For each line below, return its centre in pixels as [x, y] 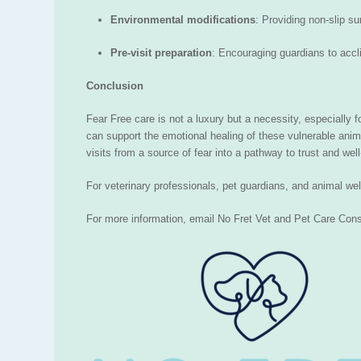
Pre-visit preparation [161, 53]
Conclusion [115, 86]
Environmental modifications [183, 20]
